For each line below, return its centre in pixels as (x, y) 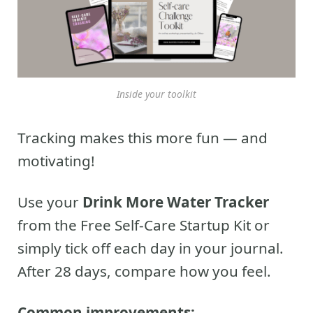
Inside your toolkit (156, 94)
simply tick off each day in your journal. (151, 248)
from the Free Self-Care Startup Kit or (144, 225)
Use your (50, 202)
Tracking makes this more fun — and (143, 138)
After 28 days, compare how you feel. (144, 271)
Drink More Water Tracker (176, 202)
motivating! (56, 161)
